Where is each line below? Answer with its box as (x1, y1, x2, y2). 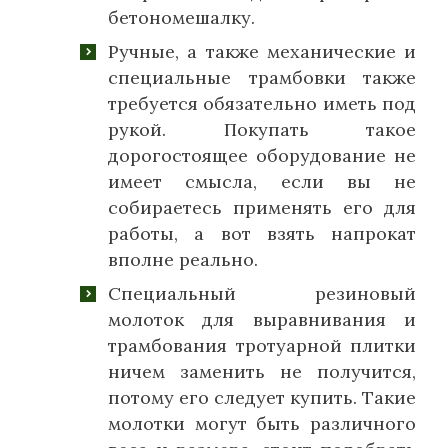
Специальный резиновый (108, 281, 416, 305)
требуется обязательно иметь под (108, 91, 416, 115)
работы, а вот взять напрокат (108, 221, 416, 245)
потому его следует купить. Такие (108, 385, 416, 409)
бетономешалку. (108, 5, 255, 29)
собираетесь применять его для (108, 195, 416, 219)
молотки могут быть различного (108, 411, 416, 435)
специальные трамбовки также (108, 65, 416, 89)
